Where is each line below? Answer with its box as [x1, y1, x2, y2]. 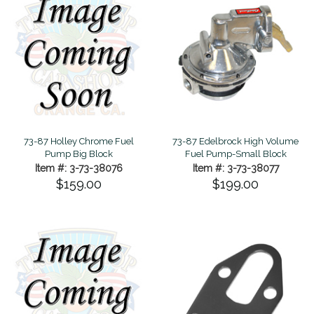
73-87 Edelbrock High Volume [172, 135, 299, 146]
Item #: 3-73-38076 [34, 162, 123, 174]
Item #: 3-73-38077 [192, 162, 279, 174]
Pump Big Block [44, 148, 113, 159]
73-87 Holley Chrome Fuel [23, 135, 134, 146]
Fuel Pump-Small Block [184, 148, 287, 159]
